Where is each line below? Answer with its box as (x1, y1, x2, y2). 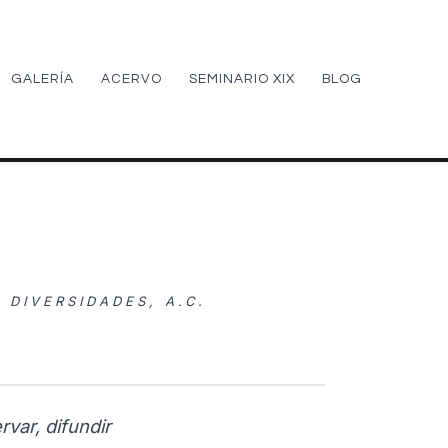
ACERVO (101, 72, 163, 86)
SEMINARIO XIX (189, 72, 296, 86)
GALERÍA (10, 72, 74, 86)
